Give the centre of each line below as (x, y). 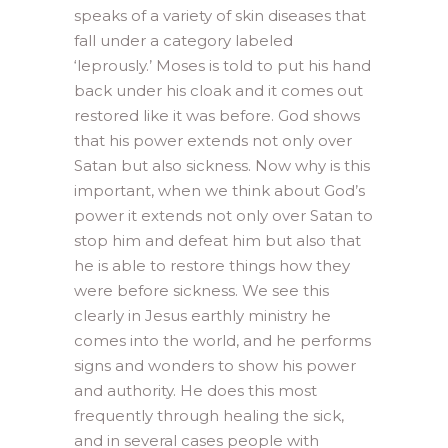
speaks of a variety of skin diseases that (220, 15)
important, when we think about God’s (219, 190)
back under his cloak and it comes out (218, 90)
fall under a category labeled (183, 40)
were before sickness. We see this (201, 290)
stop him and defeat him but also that (217, 240)
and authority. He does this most (195, 390)
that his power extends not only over (213, 140)
